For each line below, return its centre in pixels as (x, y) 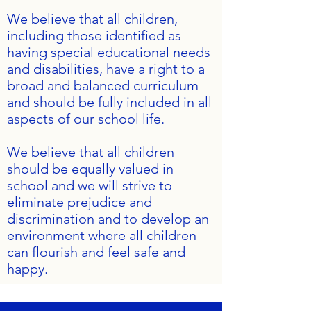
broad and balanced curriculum (103, 85)
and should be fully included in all (109, 102)
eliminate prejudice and (79, 202)
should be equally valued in (90, 169)
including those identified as (94, 35)
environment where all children (102, 235)
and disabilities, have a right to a (106, 69)
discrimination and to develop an (108, 219)
